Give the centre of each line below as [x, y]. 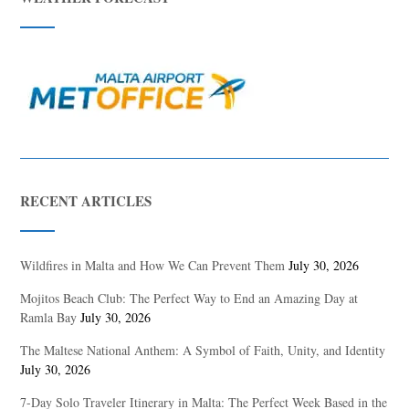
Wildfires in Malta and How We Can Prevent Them [153, 266]
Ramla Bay [49, 318]
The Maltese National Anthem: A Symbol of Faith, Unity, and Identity [203, 351]
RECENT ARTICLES [86, 201]
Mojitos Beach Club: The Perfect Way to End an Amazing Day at [189, 299]
